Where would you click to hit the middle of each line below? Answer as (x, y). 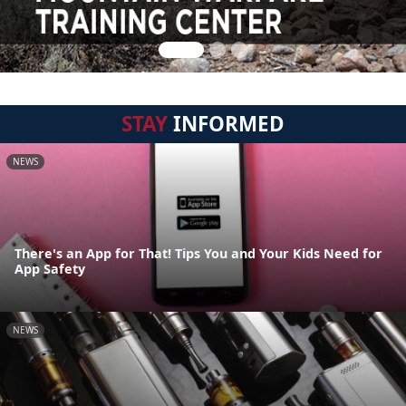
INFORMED (226, 124)
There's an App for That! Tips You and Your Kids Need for (198, 254)
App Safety (50, 269)
